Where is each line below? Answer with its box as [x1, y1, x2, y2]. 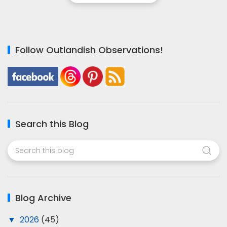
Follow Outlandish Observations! [15, 44, 163, 56]
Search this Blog [15, 118, 89, 130]
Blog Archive [15, 192, 71, 204]
